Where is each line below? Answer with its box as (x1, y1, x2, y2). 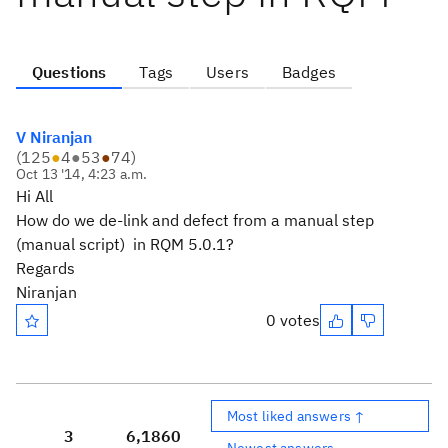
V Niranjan (16, 127, 92, 147)
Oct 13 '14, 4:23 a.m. (16, 165, 148, 183)
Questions (32, 62, 107, 82)
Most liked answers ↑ (227, 406, 366, 425)
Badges (281, 62, 336, 82)
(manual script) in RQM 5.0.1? (16, 234, 234, 254)
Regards (16, 258, 75, 278)
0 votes (266, 310, 320, 330)
